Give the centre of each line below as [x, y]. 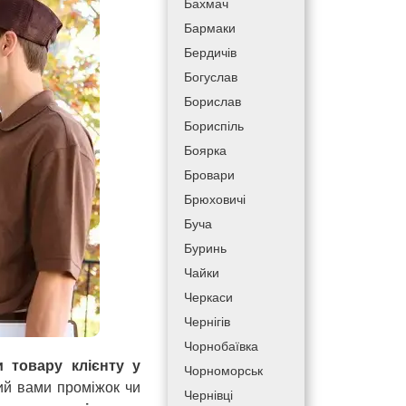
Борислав [212, 101]
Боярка [205, 150]
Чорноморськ [223, 371]
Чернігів [207, 322]
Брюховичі [214, 199]
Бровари [209, 175]
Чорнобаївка [221, 346]
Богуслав [210, 77]
